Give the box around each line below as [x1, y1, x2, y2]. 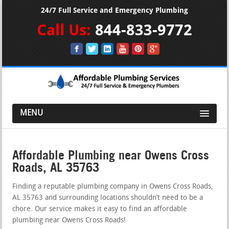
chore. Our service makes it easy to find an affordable [12, 205, 188, 213]
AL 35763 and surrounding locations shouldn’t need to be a [12, 194, 203, 202]
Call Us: [37, 22, 95, 38]
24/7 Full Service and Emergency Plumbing [41, 7, 188, 14]
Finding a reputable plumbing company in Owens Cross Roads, [12, 182, 214, 191]
